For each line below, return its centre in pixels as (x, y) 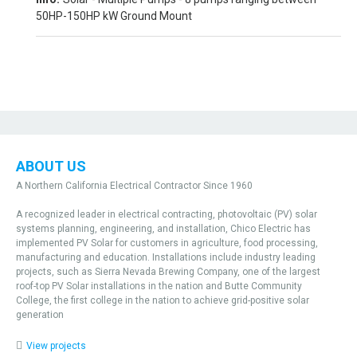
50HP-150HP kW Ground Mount (114, 16)
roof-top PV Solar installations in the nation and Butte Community (159, 286)
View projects (56, 346)
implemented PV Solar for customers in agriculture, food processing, (167, 243)
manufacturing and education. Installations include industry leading (166, 257)
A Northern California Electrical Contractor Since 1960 (134, 186)
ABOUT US (51, 166)
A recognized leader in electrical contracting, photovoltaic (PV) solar (167, 214)
